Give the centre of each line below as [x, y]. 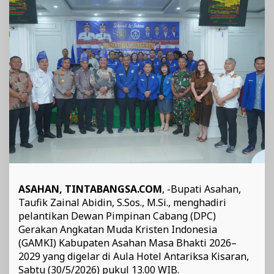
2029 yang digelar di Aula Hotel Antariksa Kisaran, [134, 256]
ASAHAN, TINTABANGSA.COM [90, 189]
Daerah [201, 36]
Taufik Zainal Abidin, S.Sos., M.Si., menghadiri [122, 202]
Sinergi [200, 14]
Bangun [202, 25]
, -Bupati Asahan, [202, 189]
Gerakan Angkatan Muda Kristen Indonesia [118, 229]
